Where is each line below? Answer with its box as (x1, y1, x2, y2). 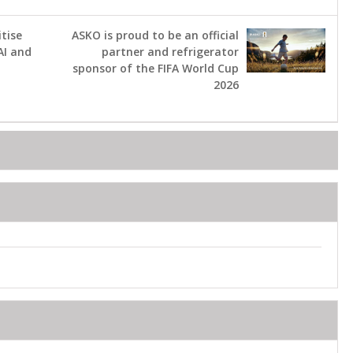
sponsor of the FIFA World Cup (72, 60, 239, 76)
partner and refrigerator (101, 43, 239, 59)
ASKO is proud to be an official (71, 27, 239, 43)
